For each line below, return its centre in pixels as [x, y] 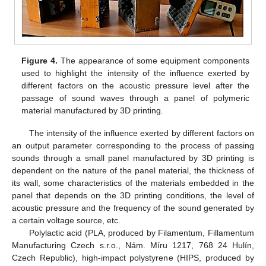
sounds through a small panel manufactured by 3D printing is [133, 158]
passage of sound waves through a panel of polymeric [135, 98]
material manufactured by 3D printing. [93, 111]
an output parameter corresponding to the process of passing [133, 146]
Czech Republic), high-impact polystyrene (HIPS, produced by [133, 258]
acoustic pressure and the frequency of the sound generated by [133, 208]
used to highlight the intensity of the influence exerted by [135, 73]
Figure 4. [40, 61]
